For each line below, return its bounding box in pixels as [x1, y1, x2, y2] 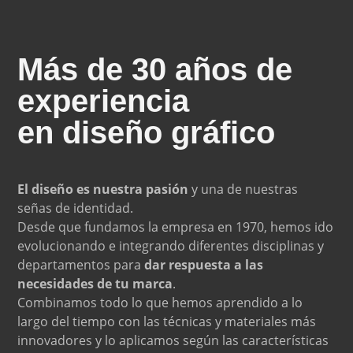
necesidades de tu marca [17, 274, 173, 292]
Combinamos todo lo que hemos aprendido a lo [17, 293, 303, 311]
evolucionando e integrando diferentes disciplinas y [17, 236, 325, 255]
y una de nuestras [188, 180, 299, 198]
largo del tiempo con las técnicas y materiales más [17, 312, 317, 330]
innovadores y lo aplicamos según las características [17, 331, 329, 349]
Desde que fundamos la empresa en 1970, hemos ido [17, 217, 334, 236]
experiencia [17, 83, 190, 118]
